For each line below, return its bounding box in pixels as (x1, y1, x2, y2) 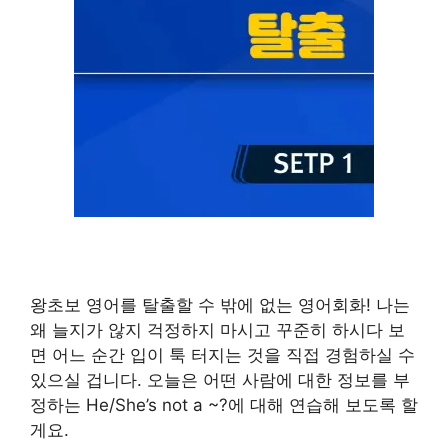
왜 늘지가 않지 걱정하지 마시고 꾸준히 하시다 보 (30, 320, 405, 341)
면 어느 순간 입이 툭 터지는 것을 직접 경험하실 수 (30, 345, 415, 366)
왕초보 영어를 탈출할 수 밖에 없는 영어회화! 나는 (30, 295, 410, 316)
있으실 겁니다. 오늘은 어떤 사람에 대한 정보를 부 (30, 370, 410, 391)
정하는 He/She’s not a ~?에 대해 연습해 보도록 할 (30, 395, 418, 416)
